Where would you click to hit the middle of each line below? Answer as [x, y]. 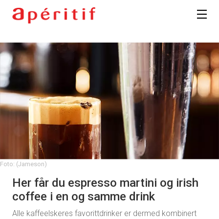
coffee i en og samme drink [84, 196]
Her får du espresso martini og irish [105, 183]
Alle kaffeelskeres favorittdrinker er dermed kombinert [104, 213]
